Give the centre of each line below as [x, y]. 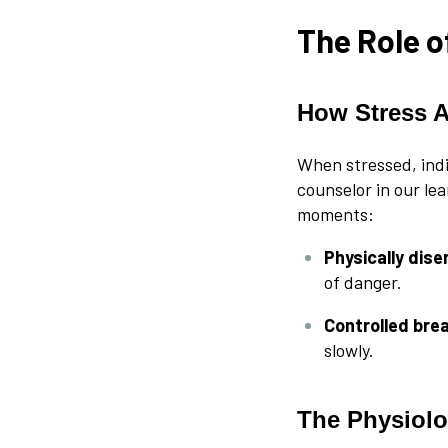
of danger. [363, 281]
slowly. [349, 349]
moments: [335, 213]
